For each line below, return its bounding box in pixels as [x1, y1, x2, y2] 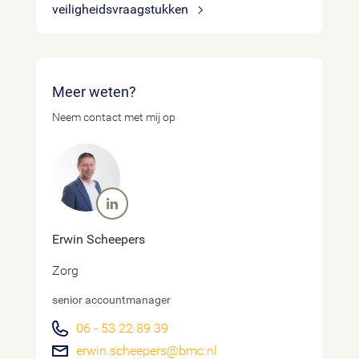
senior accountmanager [52, 293, 171, 306]
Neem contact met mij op [52, 111, 175, 123]
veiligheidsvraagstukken [52, 2, 192, 17]
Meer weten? [65, 83, 136, 100]
